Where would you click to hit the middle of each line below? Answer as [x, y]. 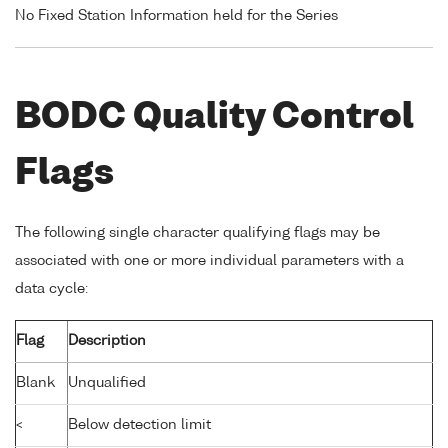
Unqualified [107, 383]
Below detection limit [139, 425]
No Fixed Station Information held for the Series [176, 15]
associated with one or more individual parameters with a [209, 261]
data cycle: [51, 289]
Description [107, 341]
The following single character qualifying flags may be [197, 233]
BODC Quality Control [214, 118]
